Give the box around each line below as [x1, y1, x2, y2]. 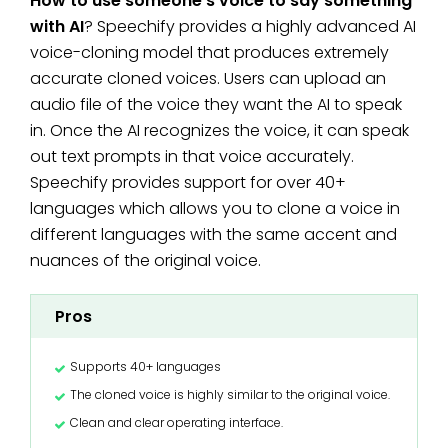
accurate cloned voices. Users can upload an [30, 66, 386, 90]
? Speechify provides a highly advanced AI [84, 14, 416, 38]
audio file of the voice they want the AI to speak [30, 92, 402, 116]
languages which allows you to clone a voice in [30, 196, 400, 220]
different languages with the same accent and [30, 222, 397, 246]
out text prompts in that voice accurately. [30, 144, 354, 168]
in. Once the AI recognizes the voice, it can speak [30, 118, 409, 142]
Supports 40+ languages [70, 357, 221, 375]
